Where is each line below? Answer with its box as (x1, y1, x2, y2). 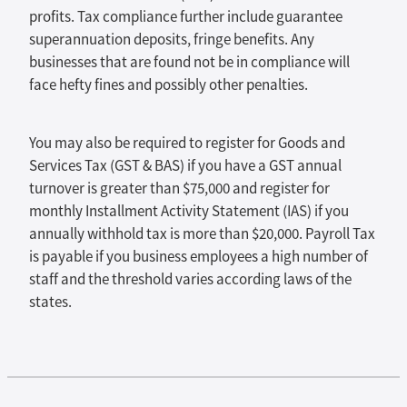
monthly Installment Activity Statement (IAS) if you (29, 201, 349, 221)
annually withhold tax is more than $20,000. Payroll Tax (29, 223, 375, 243)
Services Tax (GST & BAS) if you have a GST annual (29, 155, 342, 175)
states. (29, 292, 72, 312)
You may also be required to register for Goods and (29, 133, 345, 153)
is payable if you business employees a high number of (29, 246, 368, 266)
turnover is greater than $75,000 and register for (29, 178, 330, 198)
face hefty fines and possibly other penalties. (29, 75, 308, 95)
